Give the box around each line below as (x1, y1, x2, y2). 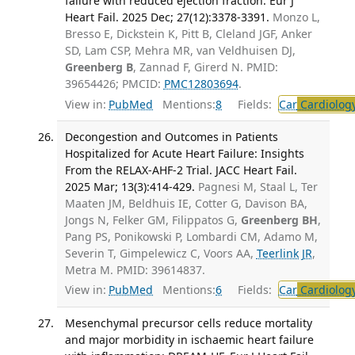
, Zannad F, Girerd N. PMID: (132, 59, 278, 75)
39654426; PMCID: (64, 76, 164, 92)
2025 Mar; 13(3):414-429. (64, 178, 195, 194)
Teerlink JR (256, 245, 312, 261)
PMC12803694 (163, 76, 239, 92)
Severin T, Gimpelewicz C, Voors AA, (64, 245, 257, 261)
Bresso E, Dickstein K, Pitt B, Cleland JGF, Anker (64, 26, 312, 42)
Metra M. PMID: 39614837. (64, 261, 205, 277)
